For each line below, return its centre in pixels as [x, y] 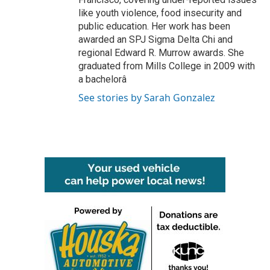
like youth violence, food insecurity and [160, 13]
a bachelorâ [102, 79]
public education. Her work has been [154, 26]
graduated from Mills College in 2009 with [167, 66]
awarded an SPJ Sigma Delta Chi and [155, 39]
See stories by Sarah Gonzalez [147, 98]
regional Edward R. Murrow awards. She [161, 53]
